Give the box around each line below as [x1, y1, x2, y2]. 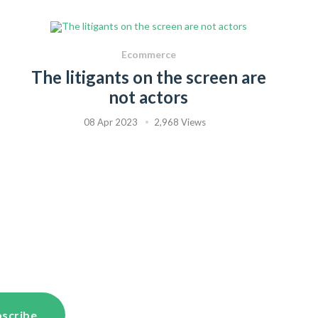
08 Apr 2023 [84, 116, 138, 128]
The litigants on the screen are [31, 67, 266, 88]
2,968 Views [154, 116, 206, 128]
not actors [109, 87, 188, 108]
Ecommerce [121, 48, 176, 61]
